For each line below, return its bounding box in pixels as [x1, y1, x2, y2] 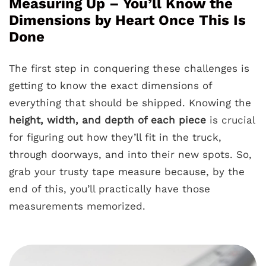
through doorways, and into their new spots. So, [9, 148, 252, 160]
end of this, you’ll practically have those [9, 183, 210, 195]
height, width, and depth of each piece [9, 114, 206, 126]
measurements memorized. [9, 200, 145, 212]
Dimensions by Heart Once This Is [9, 12, 246, 28]
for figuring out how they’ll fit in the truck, [9, 131, 221, 143]
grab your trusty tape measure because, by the [9, 166, 245, 178]
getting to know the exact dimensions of [9, 80, 212, 91]
